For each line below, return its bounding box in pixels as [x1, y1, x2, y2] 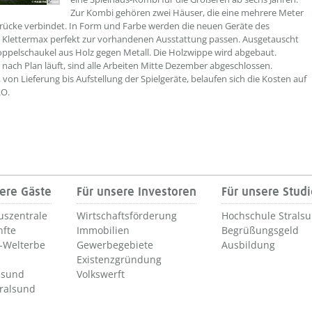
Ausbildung [221, 237, 275, 251]
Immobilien [77, 223, 130, 237]
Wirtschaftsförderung [77, 208, 177, 222]
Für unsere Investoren [77, 185, 196, 198]
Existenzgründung [77, 252, 162, 266]
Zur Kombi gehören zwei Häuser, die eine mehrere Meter [70, 6, 304, 19]
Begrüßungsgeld [221, 223, 299, 237]
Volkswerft [77, 267, 125, 281]
